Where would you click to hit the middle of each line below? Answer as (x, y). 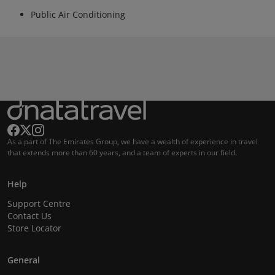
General (24, 260)
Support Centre (39, 203)
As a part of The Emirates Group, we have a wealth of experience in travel (133, 141)
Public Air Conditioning (78, 14)
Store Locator (34, 228)
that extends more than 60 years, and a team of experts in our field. (122, 153)
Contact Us (29, 216)
